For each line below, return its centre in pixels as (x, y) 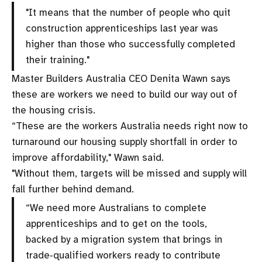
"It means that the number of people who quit (128, 13)
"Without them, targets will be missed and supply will (129, 173)
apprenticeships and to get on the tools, (116, 224)
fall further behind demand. (73, 189)
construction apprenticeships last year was (122, 28)
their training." (58, 60)
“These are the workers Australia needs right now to (130, 126)
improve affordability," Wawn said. (88, 158)
